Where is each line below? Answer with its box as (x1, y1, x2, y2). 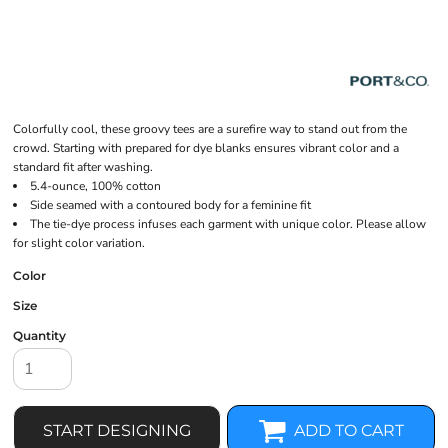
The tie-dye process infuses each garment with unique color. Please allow (30, 216, 426, 232)
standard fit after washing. (13, 159, 153, 175)
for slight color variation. (13, 235, 145, 251)
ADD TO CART (294, 421, 405, 441)
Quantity (13, 328, 66, 343)
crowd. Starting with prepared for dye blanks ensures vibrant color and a (13, 140, 399, 156)
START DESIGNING (43, 421, 191, 441)
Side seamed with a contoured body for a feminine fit (30, 197, 311, 213)
